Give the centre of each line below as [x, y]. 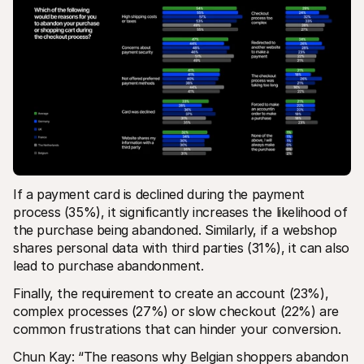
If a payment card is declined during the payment [159, 194]
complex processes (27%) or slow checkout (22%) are [176, 311]
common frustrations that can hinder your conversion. [177, 329]
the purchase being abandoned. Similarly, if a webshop [175, 230]
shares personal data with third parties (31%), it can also [181, 247]
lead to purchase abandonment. [108, 265]
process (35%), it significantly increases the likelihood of [180, 212]
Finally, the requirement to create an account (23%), [171, 293]
